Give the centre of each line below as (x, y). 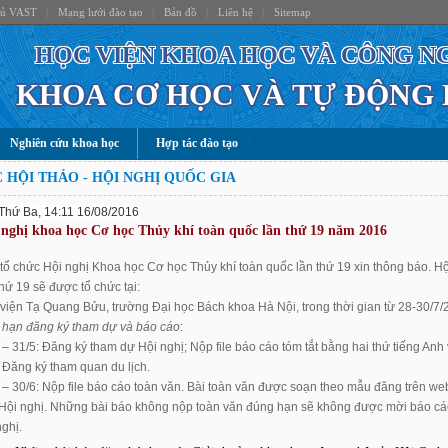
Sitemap (292, 12)
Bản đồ (180, 12)
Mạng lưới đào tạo (100, 12)
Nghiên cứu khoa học (64, 143)
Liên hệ (235, 12)
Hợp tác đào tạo (196, 143)
